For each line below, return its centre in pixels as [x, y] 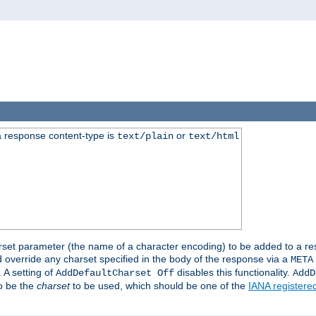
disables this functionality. [233, 273]
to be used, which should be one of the [159, 286]
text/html [213, 136]
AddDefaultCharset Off [115, 273]
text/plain [145, 136]
